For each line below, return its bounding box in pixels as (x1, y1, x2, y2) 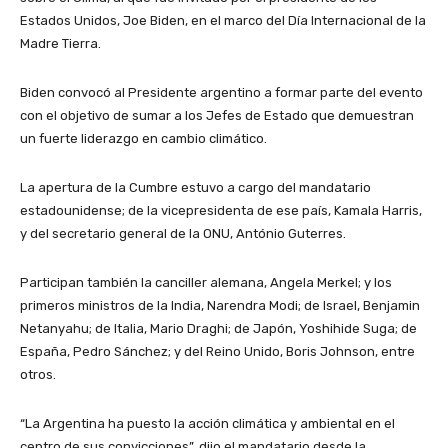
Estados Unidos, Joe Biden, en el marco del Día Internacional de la (20, 13, 426, 29)
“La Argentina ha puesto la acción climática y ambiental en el (20, 416, 395, 432)
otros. (20, 367, 56, 383)
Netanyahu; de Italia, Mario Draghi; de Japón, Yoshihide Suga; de (20, 321, 417, 337)
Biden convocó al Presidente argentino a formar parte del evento (20, 85, 423, 101)
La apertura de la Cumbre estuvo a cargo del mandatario (20, 180, 371, 196)
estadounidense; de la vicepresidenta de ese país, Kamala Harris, (20, 203, 422, 219)
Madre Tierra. (20, 36, 101, 52)
